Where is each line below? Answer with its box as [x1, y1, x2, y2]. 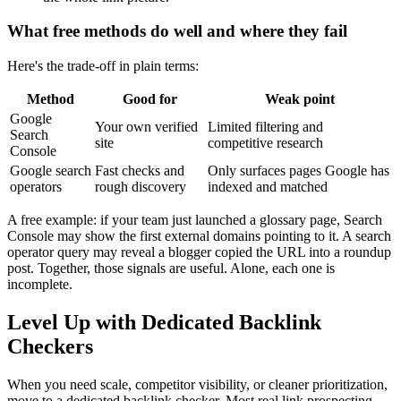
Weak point [264, 91, 335, 107]
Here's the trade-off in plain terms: [7, 58, 199, 74]
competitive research [208, 135, 323, 151]
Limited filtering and [208, 119, 323, 135]
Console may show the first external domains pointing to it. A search [7, 228, 391, 244]
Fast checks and [95, 163, 184, 179]
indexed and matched [208, 179, 328, 195]
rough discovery [95, 179, 186, 195]
